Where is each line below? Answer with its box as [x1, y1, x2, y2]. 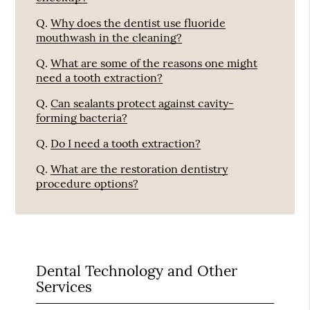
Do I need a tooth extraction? [51, 136, 201, 151]
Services [36, 277, 93, 296]
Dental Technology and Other [36, 261, 238, 280]
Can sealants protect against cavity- [51, 96, 235, 111]
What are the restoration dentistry [51, 162, 228, 176]
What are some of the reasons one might [51, 56, 258, 71]
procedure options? [36, 176, 139, 191]
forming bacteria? [36, 111, 128, 125]
